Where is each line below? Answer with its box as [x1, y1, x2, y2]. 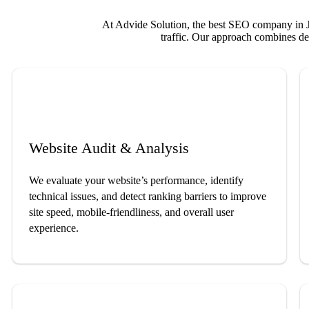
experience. [29, 222, 79, 235]
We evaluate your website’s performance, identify [29, 175, 243, 187]
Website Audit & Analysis [29, 139, 189, 157]
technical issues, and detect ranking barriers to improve [29, 190, 266, 203]
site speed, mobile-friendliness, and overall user [29, 206, 234, 219]
